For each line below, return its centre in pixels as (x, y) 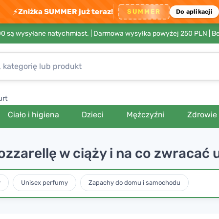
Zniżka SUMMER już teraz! (66, 11)
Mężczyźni (145, 115)
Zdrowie (202, 115)
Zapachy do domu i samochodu (134, 182)
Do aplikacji (194, 11)
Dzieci (93, 115)
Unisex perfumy (44, 182)
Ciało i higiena (34, 115)
